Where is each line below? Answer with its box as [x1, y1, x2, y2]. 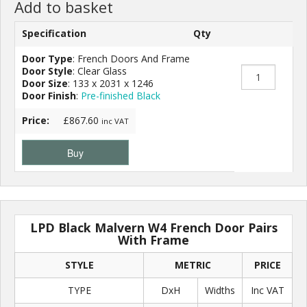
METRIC [175, 258, 211, 272]
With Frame [118, 232, 189, 249]
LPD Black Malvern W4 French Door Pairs [29, 219, 278, 236]
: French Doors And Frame [73, 52, 190, 66]
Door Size [22, 77, 68, 90]
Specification [22, 27, 86, 40]
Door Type [22, 52, 73, 66]
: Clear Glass [73, 64, 127, 78]
